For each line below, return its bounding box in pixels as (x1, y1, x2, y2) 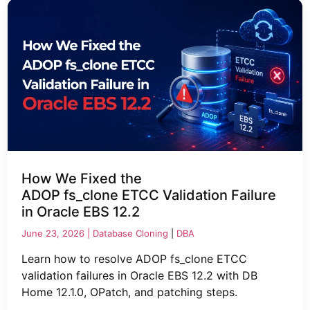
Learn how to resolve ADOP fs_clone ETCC (21, 252, 248, 266)
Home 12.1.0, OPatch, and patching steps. (21, 285, 238, 300)
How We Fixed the (21, 170, 143, 188)
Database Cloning (93, 228, 169, 239)
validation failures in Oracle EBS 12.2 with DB (21, 268, 258, 283)
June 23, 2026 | (21, 228, 93, 239)
